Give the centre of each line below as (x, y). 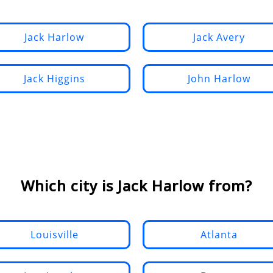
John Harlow (219, 79)
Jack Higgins (54, 79)
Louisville (54, 235)
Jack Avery (219, 37)
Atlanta (219, 235)
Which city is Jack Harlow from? (136, 186)
